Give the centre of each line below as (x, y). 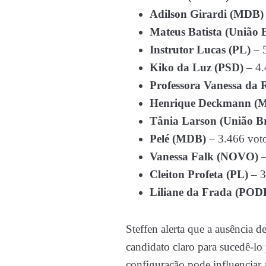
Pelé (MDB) (178, 138)
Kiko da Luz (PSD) (197, 67)
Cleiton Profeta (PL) (199, 174)
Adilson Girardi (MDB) (207, 14)
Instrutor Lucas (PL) (200, 49)
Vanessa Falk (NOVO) (204, 156)
